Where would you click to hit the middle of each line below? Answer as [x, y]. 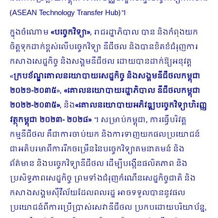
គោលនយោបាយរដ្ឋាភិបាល [111, 91]
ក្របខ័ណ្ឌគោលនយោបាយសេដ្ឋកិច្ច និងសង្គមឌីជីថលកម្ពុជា [107, 76]
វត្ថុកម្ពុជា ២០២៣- [37, 120]
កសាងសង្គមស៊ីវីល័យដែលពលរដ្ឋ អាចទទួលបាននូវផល [98, 193]
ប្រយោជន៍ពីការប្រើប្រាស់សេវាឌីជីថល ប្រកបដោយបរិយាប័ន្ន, [108, 208]
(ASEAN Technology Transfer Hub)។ [68, 13]
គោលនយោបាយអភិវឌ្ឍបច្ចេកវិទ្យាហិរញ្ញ [143, 106]
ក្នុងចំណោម [30, 33]
